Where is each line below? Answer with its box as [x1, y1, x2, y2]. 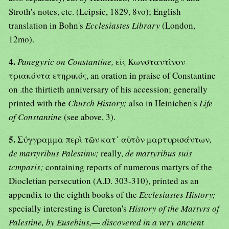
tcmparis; [9, 161, 45, 173]
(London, [162, 19, 195, 32]
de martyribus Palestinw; [9, 147, 101, 159]
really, [101, 147, 125, 159]
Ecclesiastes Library [85, 19, 162, 32]
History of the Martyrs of [129, 202, 219, 215]
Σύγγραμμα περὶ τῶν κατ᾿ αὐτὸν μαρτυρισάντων [17, 133, 210, 146]
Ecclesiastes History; [139, 189, 216, 201]
